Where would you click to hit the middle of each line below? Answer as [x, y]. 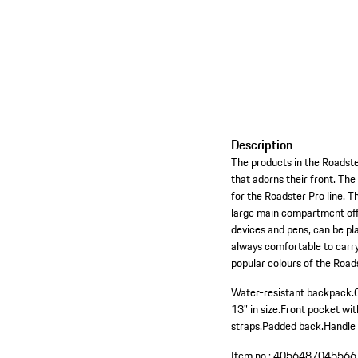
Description [262, 144]
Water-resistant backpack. [293, 292]
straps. [247, 326]
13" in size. [256, 309]
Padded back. [293, 326]
